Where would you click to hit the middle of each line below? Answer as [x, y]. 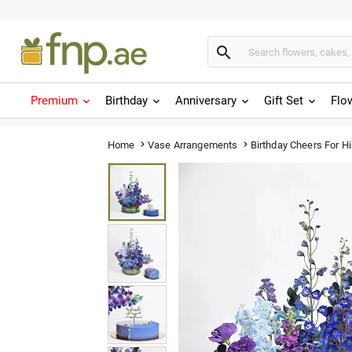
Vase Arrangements [192, 145]
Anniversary [206, 101]
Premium [54, 101]
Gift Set [284, 101]
